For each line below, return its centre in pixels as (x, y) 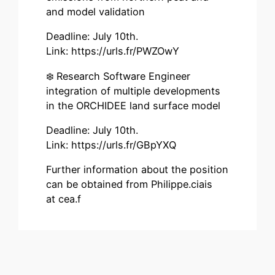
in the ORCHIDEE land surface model (135, 105)
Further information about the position (137, 170)
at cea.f (64, 199)
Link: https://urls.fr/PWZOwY (113, 51)
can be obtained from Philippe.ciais (130, 184)
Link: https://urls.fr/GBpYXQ (113, 145)
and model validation (96, 12)
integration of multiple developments (134, 91)
